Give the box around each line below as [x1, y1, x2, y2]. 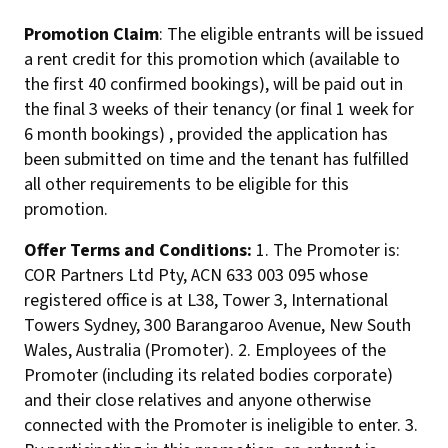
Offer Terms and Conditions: [24, 238, 252, 263]
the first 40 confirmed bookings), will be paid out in [24, 72, 403, 97]
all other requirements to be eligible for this [24, 172, 349, 197]
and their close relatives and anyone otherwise [24, 388, 371, 413]
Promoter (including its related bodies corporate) [24, 363, 393, 388]
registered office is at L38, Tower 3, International [24, 288, 388, 313]
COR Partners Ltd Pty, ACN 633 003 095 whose [24, 263, 368, 288]
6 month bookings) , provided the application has [24, 122, 388, 147]
